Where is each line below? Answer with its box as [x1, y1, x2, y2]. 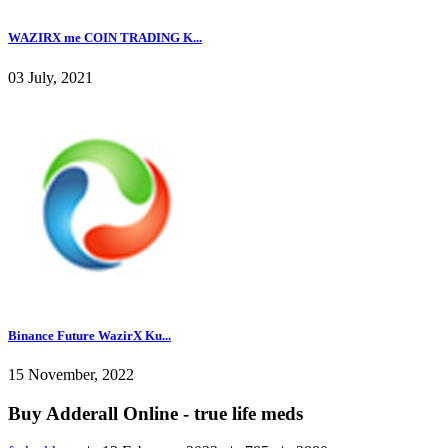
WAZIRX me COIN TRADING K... [8, 30, 202, 46]
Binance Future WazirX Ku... [8, 327, 171, 343]
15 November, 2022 [8, 365, 134, 383]
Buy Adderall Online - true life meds [8, 402, 303, 424]
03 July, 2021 [8, 68, 93, 86]
